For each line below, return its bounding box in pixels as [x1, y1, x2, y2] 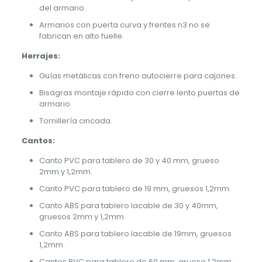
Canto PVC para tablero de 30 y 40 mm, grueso [39, 155, 219, 167]
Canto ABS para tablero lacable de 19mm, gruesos [39, 228, 232, 240]
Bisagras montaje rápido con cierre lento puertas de [39, 87, 240, 99]
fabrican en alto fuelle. [39, 30, 124, 42]
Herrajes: [21, 50, 60, 62]
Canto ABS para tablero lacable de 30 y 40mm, [39, 200, 218, 212]
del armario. [39, 2, 86, 14]
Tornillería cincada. [39, 115, 112, 127]
